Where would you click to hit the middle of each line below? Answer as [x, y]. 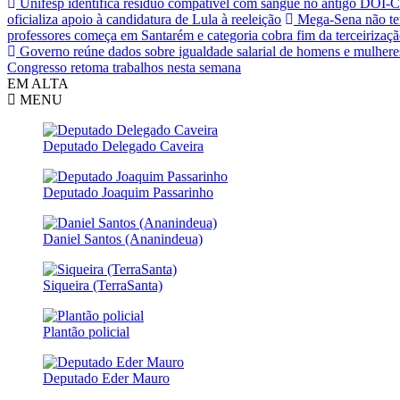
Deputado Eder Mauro [106, 378]
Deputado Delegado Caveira [123, 146]
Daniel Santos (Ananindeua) [123, 238]
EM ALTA [38, 83]
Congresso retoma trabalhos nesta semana [124, 67]
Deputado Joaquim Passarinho [128, 192]
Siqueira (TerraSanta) [103, 285]
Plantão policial [86, 331]
